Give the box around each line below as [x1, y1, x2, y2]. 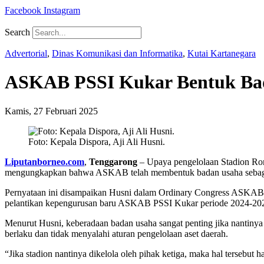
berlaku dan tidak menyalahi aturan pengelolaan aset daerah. [5, 228, 228, 239]
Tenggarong [89, 156, 137, 167]
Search [5, 27, 30, 37]
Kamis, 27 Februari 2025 [5, 105, 98, 116]
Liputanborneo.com [5, 156, 84, 167]
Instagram [44, 5, 80, 15]
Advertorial [5, 48, 47, 58]
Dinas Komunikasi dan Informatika [52, 48, 183, 58]
